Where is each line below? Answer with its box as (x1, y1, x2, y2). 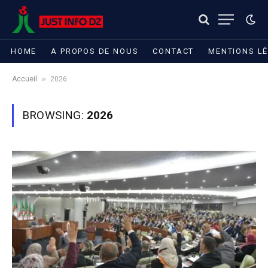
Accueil (12, 75, 37, 83)
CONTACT (153, 46, 194, 56)
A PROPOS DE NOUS (51, 46, 139, 56)
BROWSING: (22, 108, 87, 122)
